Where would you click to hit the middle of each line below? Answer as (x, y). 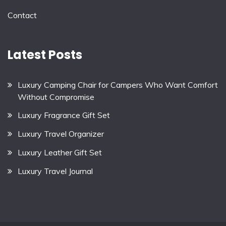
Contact (22, 15)
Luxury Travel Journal (55, 171)
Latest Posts (45, 54)
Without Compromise (56, 97)
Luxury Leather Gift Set (60, 153)
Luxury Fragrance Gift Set (64, 115)
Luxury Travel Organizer (61, 134)
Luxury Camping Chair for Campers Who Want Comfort (118, 84)
